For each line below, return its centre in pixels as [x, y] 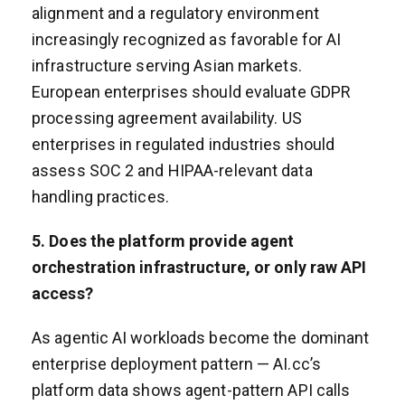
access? [62, 293]
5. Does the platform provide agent [163, 240]
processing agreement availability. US [167, 118]
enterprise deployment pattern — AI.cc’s [176, 363]
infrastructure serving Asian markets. [167, 65]
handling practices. [100, 196]
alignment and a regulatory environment [175, 13]
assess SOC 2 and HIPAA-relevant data [172, 170]
